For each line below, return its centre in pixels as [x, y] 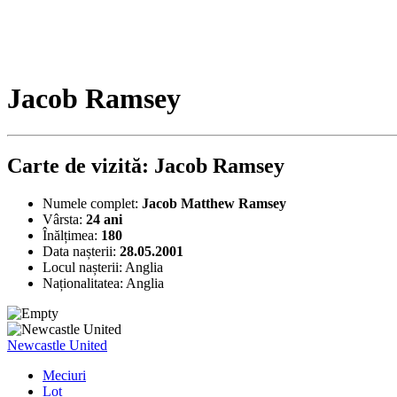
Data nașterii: [81, 251]
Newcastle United [57, 345]
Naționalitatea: [84, 283]
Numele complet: [92, 203]
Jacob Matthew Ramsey [214, 203]
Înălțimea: [72, 235]
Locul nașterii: [84, 267]
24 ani [104, 219]
